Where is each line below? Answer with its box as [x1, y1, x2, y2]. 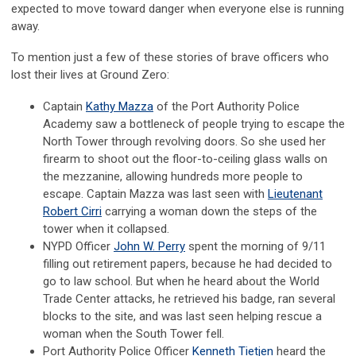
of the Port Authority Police [153, 99, 300, 114]
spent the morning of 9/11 [185, 239, 326, 254]
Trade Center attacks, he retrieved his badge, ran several [43, 292, 335, 307]
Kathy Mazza [86, 99, 153, 114]
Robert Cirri [43, 204, 102, 219]
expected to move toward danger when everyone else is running [11, 2, 344, 17]
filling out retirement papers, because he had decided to [43, 257, 332, 272]
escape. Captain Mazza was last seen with [43, 187, 268, 202]
